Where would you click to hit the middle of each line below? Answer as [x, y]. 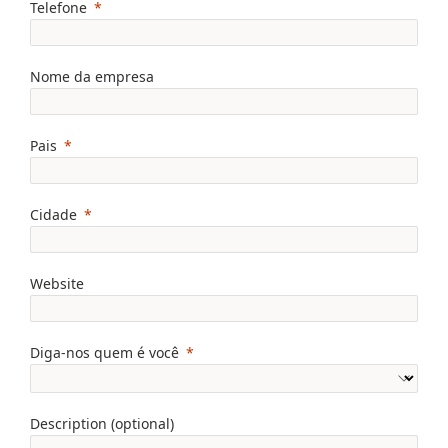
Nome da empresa [92, 77]
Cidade [53, 215]
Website [57, 284]
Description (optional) [102, 424]
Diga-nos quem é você [104, 353]
